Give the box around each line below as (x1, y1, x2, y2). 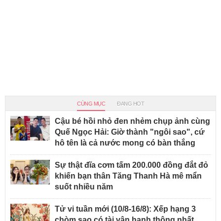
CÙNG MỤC (77, 100, 105, 107)
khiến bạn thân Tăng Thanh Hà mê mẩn (55, 171, 202, 180)
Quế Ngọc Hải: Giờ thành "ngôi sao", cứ (55, 127, 205, 136)
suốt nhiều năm (55, 182, 113, 191)
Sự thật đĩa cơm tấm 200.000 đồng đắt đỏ (55, 160, 208, 169)
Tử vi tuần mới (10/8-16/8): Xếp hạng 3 (55, 204, 196, 213)
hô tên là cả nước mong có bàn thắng (55, 138, 195, 147)
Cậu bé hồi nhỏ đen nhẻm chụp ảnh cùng (55, 116, 210, 125)
